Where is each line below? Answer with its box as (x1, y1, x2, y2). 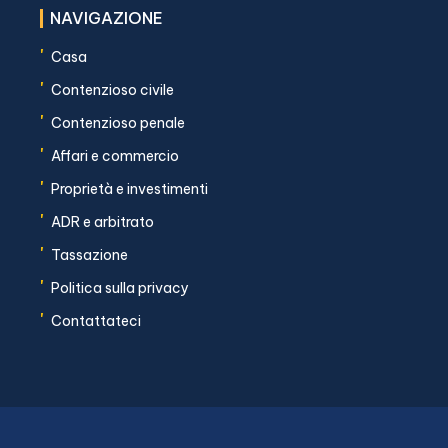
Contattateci (51, 312, 141, 330)
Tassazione (51, 246, 128, 264)
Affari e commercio (51, 147, 179, 165)
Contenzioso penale (51, 114, 185, 132)
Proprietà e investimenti (51, 180, 208, 198)
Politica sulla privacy (51, 279, 189, 297)
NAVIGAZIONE (50, 8, 163, 28)
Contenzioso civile (51, 81, 174, 99)
